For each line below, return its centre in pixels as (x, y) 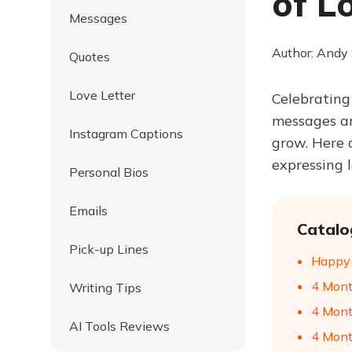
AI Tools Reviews (119, 326)
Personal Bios (109, 172)
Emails (88, 211)
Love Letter (102, 95)
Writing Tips (105, 288)
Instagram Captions (126, 134)
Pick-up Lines (109, 249)
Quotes (90, 57)
